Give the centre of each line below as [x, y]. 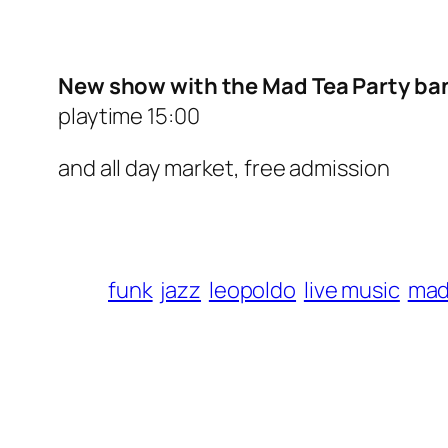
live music [351, 290]
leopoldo [252, 290]
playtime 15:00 [129, 116]
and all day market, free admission [224, 168]
